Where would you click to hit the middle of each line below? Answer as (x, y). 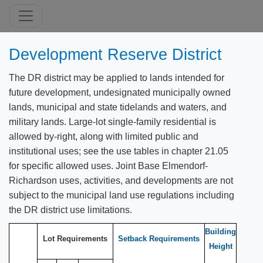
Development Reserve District (115, 55)
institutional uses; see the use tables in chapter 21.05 (119, 151)
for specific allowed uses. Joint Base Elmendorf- (108, 166)
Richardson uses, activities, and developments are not (121, 181)
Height (220, 246)
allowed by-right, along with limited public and (104, 136)
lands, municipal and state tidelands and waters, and (118, 107)
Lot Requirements (75, 239)
